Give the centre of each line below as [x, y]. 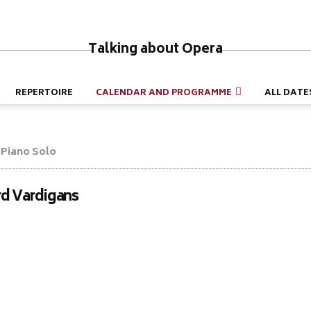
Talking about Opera [155, 50]
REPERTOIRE [44, 93]
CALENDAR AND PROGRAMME [164, 93]
